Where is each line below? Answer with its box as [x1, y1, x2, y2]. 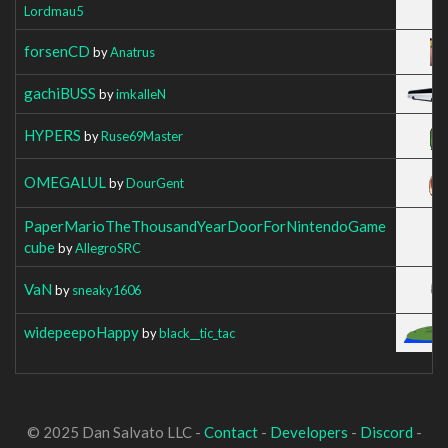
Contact [203, 423, 258, 441]
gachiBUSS [24, 83, 96, 102]
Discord [359, 423, 413, 441]
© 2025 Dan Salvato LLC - [26, 423, 204, 441]
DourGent [126, 174, 184, 191]
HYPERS [24, 125, 81, 144]
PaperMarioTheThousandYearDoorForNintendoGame [24, 216, 386, 235]
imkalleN [116, 85, 166, 102]
